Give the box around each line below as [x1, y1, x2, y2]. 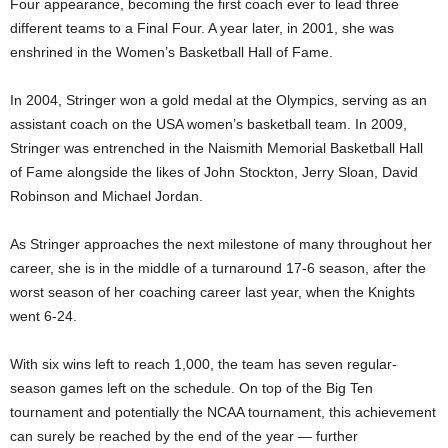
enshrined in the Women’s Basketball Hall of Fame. [10, 43, 333, 60]
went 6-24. [10, 307, 77, 324]
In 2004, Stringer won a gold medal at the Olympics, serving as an [10, 91, 427, 108]
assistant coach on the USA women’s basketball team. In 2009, [10, 115, 407, 132]
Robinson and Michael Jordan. [10, 187, 203, 204]
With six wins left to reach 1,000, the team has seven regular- [10, 355, 397, 372]
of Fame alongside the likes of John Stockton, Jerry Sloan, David [10, 163, 418, 180]
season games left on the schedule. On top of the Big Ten [10, 379, 373, 396]
